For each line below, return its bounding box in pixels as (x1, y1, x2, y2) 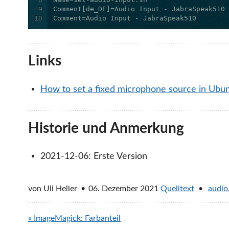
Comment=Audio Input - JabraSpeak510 (53, 14, 197, 22)
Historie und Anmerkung (28, 121, 184, 135)
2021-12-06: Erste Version (40, 151, 147, 162)
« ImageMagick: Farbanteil (28, 214, 121, 222)
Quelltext (161, 185, 195, 193)
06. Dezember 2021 (88, 185, 159, 193)
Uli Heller (43, 185, 77, 193)
